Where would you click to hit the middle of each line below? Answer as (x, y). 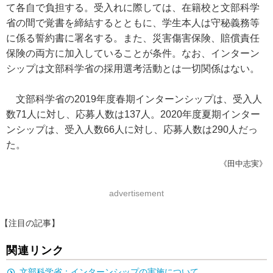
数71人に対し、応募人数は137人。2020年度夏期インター (133, 114)
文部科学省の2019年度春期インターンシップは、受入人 (134, 99)
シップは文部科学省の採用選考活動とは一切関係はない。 (133, 69)
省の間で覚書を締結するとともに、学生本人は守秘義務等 (133, 23)
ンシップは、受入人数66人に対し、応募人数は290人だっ (132, 129)
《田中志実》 (243, 164)
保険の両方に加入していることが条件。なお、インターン (133, 53)
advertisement (136, 193)
